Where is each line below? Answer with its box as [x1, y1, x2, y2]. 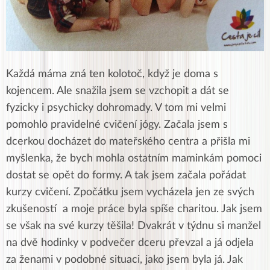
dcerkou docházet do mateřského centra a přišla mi [6, 136, 250, 148]
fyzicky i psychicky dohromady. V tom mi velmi [6, 102, 226, 114]
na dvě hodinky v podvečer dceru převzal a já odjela [6, 237, 254, 249]
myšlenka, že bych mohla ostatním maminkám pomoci [6, 153, 262, 165]
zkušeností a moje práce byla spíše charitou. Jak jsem [6, 204, 262, 215]
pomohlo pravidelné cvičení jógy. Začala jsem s [6, 119, 228, 131]
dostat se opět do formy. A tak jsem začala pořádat [6, 170, 246, 181]
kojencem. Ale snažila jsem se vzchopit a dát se [6, 86, 229, 97]
